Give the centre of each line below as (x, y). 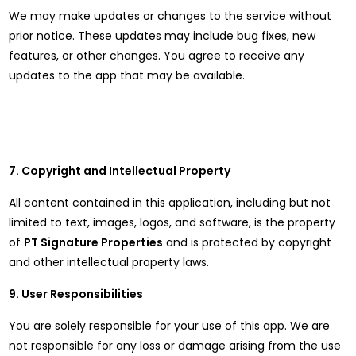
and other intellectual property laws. (109, 262)
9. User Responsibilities (76, 294)
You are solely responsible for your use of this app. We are (170, 326)
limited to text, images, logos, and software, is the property (172, 222)
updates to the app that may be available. (127, 75)
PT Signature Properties (94, 242)
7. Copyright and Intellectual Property (120, 171)
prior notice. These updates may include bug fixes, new (163, 36)
